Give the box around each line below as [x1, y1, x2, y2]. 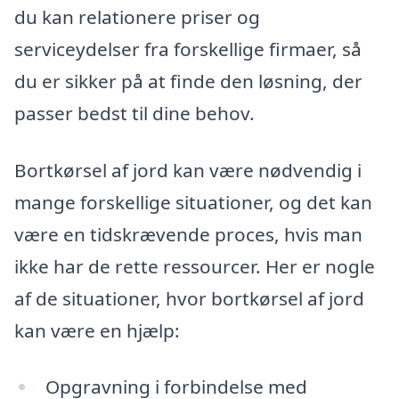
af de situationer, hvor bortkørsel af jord [14, 285, 364, 311]
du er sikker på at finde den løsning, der [14, 69, 362, 94]
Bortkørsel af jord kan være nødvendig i [14, 157, 362, 183]
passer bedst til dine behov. [14, 101, 255, 126]
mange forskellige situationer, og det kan [14, 189, 372, 215]
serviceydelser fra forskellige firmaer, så [14, 37, 362, 62]
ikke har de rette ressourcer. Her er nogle [14, 253, 375, 279]
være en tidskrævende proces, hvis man [14, 221, 362, 247]
